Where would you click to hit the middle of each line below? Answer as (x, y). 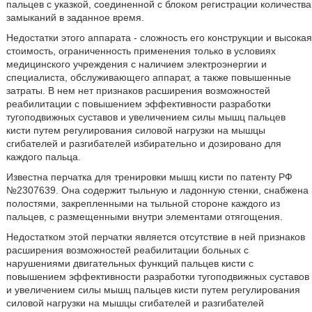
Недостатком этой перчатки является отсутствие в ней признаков (155, 237)
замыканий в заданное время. (75, 17)
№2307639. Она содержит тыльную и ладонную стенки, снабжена (157, 190)
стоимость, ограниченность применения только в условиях (141, 51)
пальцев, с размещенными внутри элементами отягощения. (144, 217)
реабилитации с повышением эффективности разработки (138, 104)
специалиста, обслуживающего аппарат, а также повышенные (148, 77)
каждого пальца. (43, 157)
